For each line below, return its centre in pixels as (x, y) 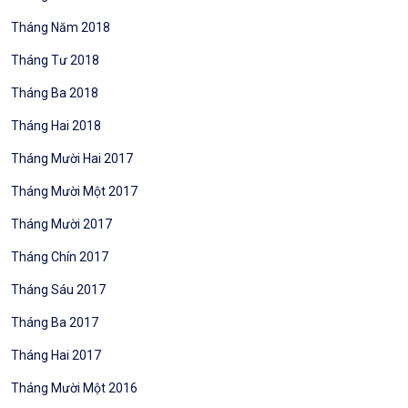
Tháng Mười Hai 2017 (72, 158)
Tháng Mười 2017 (61, 224)
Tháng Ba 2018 (55, 93)
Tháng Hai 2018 (56, 126)
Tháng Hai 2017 (56, 355)
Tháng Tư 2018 (55, 60)
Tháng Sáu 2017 (58, 290)
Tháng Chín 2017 (60, 257)
